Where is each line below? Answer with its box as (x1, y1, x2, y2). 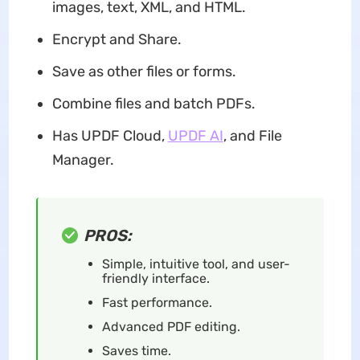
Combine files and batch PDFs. (51, 95, 256, 113)
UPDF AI (167, 127, 223, 145)
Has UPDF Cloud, (51, 127, 168, 145)
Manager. (51, 151, 114, 170)
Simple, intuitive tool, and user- (101, 256, 290, 272)
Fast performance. (101, 295, 212, 311)
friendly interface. (101, 271, 210, 287)
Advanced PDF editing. (101, 319, 240, 335)
